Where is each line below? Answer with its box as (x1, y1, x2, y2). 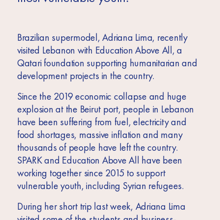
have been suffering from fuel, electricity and (17, 115, 187, 129)
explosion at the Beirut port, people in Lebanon (17, 103, 194, 116)
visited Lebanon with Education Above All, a (17, 44, 183, 57)
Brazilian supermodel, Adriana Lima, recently (17, 31, 188, 44)
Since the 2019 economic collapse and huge (17, 90, 187, 103)
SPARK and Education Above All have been (17, 154, 183, 167)
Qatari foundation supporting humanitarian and (17, 56, 197, 70)
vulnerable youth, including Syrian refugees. (17, 179, 186, 192)
